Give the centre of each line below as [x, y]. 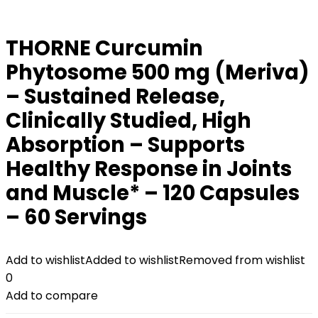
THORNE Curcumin [104, 48]
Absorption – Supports [125, 145]
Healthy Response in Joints [149, 169]
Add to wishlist [45, 260]
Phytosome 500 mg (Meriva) [158, 72]
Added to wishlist [132, 260]
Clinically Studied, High [128, 121]
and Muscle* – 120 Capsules [153, 193]
